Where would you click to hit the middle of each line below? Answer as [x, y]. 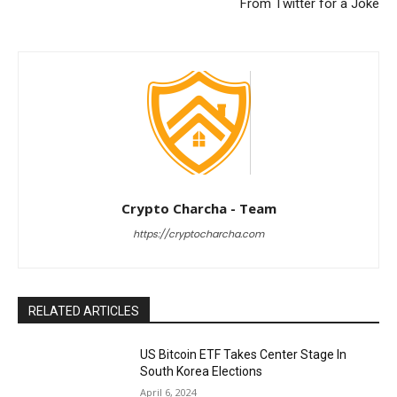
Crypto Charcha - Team [198, 209]
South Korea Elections [202, 372]
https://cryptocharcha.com [198, 234]
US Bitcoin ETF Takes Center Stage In [244, 355]
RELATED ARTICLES [84, 311]
